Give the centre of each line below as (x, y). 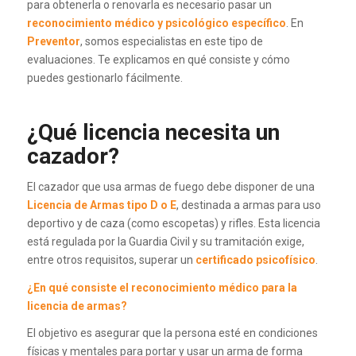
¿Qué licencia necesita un (153, 132)
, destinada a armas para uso (248, 205)
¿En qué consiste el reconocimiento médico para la (162, 287)
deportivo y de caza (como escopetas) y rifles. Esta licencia (173, 223)
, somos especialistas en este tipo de (171, 41)
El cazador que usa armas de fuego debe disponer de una (170, 186)
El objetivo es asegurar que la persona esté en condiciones (172, 333)
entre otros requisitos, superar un (111, 259)
